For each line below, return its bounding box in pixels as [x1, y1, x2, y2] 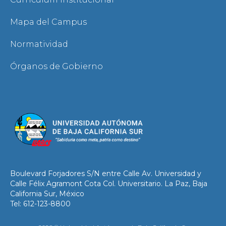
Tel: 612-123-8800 [10, 199, 71, 209]
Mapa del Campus [10, 17, 87, 27]
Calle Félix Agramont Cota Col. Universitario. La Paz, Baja [10, 179, 207, 189]
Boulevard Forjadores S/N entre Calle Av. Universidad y [10, 169, 201, 179]
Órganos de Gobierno [10, 62, 103, 72]
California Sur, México [10, 189, 84, 199]
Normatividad [10, 39, 68, 49]
